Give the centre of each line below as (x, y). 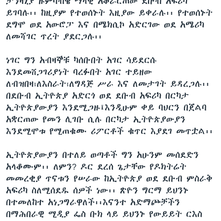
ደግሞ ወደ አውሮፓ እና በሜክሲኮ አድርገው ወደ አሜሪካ (105, 24)
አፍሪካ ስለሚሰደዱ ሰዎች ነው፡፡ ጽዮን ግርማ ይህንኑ (97, 190)
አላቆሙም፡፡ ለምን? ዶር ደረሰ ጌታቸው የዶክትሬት (96, 166)
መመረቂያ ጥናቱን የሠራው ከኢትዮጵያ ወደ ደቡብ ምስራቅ (109, 178)
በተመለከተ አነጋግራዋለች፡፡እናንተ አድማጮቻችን (93, 202)
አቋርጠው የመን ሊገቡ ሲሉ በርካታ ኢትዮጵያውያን (96, 119)
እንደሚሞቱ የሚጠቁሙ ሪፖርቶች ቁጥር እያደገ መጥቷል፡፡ (110, 131)
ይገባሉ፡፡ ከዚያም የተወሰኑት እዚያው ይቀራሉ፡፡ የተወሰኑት (109, 13)
